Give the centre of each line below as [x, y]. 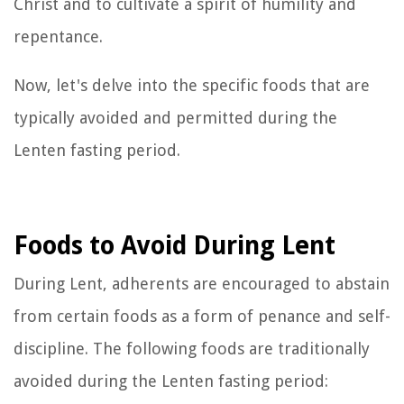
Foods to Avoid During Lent [174, 245]
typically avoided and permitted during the [175, 117]
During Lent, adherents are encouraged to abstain [202, 283]
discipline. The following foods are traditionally [192, 348]
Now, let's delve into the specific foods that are [192, 85]
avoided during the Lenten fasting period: [171, 381]
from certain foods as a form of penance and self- [202, 316]
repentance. [58, 36]
